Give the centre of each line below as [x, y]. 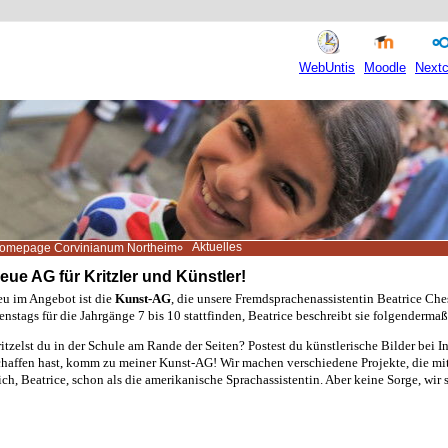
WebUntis [327, 67]
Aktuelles [217, 247]
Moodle [385, 67]
